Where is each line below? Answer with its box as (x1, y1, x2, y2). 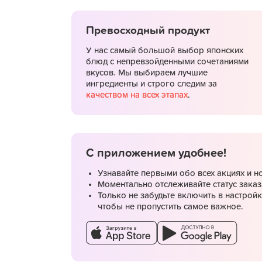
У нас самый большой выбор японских (86, 46, 243, 55)
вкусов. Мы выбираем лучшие (86, 68, 208, 77)
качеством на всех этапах (86, 91, 188, 99)
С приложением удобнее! (86, 147, 226, 159)
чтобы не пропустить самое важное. (98, 202, 243, 211)
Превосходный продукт (86, 25, 210, 36)
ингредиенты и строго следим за (86, 80, 217, 88)
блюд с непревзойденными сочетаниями (86, 57, 249, 66)
